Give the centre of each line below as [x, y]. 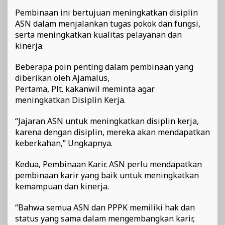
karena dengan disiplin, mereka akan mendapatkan [113, 132]
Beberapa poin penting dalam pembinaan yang [104, 67]
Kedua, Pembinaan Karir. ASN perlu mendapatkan [108, 164]
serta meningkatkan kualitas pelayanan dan [98, 35]
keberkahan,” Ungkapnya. [64, 143]
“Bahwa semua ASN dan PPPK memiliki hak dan [105, 208]
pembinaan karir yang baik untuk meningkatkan [107, 176]
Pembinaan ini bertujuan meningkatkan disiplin [106, 13]
